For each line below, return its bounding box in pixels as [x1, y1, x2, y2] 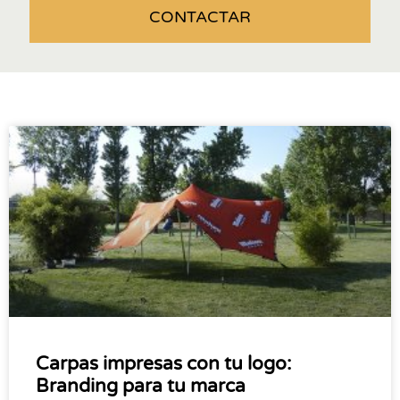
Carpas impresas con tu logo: [36, 353, 291, 376]
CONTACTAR [149, 7, 251, 28]
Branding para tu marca [36, 375, 246, 398]
